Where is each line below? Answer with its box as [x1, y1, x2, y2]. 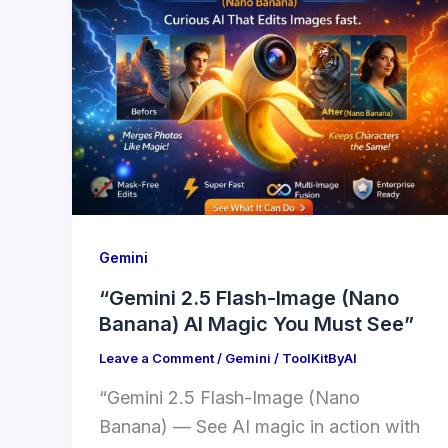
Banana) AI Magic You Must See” [99, 312, 414, 337]
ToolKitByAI [282, 350, 357, 367]
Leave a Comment [99, 350, 214, 367]
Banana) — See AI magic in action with [99, 415, 420, 437]
